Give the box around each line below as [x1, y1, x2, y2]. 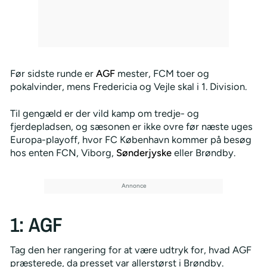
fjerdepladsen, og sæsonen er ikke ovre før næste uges [10, 120, 253, 132]
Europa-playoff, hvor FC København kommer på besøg [10, 133, 252, 145]
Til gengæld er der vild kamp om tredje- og [10, 107, 199, 119]
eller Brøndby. [171, 147, 235, 159]
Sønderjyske [116, 147, 172, 159]
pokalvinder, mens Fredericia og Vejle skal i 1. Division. [10, 80, 247, 93]
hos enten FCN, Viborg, [10, 147, 116, 159]
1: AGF [10, 210, 63, 238]
